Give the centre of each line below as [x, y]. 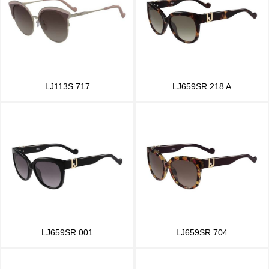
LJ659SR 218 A [202, 86]
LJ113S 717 [67, 86]
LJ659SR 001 [67, 232]
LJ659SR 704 [202, 232]
